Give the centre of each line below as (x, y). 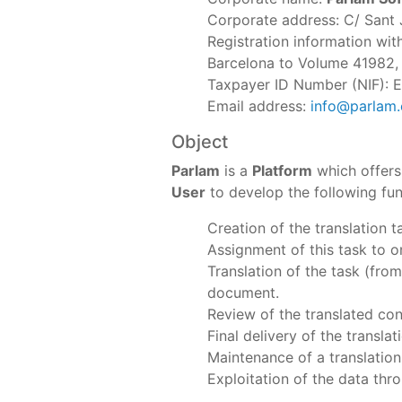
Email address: (259, 106)
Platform (282, 170)
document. (243, 293)
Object (200, 142)
